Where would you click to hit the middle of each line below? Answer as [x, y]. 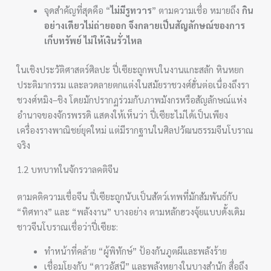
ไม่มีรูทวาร [132, 10]
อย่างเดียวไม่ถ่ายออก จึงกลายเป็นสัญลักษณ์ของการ [145, 25]
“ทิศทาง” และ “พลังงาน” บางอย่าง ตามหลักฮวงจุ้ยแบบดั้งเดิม [131, 211]
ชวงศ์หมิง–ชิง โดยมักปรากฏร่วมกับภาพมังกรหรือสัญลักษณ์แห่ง [132, 99]
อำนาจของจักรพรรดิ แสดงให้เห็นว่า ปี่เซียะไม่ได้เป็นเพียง [123, 114]
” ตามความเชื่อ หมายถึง [197, 10]
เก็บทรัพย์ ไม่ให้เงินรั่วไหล [93, 40]
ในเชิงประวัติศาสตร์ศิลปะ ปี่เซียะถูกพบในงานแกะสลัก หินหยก [131, 69]
